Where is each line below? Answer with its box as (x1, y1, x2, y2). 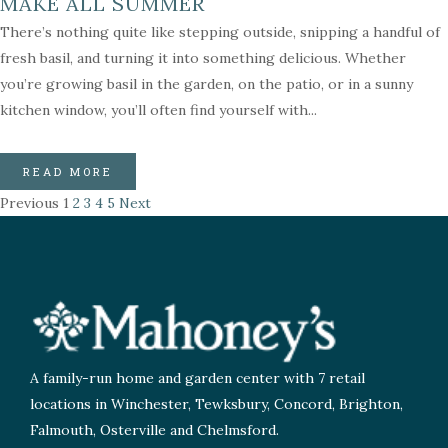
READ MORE (23, 163, 113, 179)
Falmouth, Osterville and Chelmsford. (30, 421, 279, 440)
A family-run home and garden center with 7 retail (30, 369, 365, 388)
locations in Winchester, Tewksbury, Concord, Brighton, (30, 395, 403, 414)
